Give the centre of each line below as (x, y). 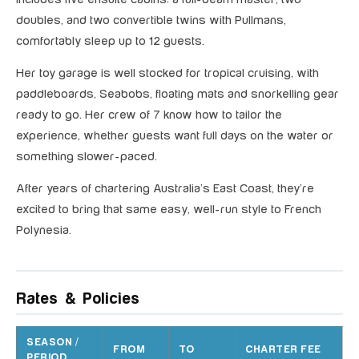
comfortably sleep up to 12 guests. (110, 42)
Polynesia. (44, 231)
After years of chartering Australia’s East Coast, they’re (165, 189)
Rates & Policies (78, 299)
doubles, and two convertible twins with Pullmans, (151, 21)
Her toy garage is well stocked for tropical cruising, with (167, 74)
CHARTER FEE (283, 350)
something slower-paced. (87, 157)
